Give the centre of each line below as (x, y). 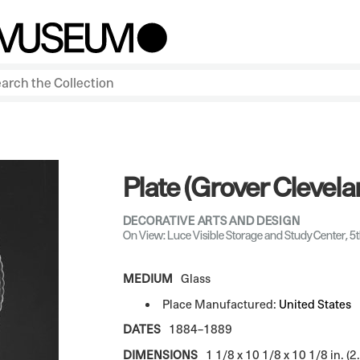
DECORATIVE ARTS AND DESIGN (211, 220)
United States (315, 304)
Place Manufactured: (220, 304)
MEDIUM (147, 279)
